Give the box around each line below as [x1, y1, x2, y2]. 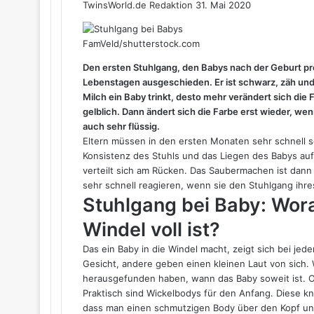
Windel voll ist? [83, 218, 220, 241]
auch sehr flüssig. [83, 121, 160, 132]
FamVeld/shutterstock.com [83, 38, 200, 49]
